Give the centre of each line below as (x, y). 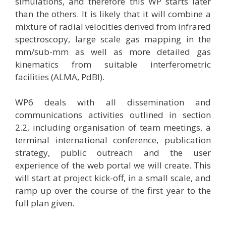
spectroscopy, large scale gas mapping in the (113, 39)
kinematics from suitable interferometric (113, 64)
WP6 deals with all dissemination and (113, 102)
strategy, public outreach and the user (113, 153)
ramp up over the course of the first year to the (113, 191)
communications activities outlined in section (113, 115)
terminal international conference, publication (113, 140)
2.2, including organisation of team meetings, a (113, 128)
